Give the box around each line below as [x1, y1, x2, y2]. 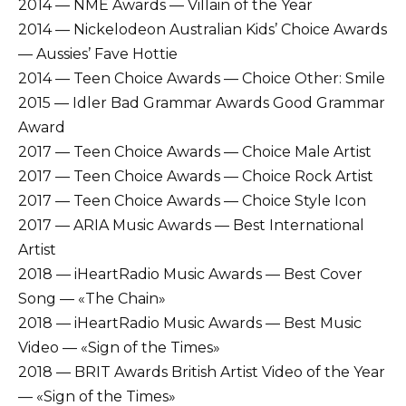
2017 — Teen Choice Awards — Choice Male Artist [18, 143, 372, 161]
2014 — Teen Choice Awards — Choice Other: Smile [18, 70, 385, 88]
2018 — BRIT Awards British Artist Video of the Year [18, 363, 385, 382]
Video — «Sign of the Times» [18, 339, 220, 357]
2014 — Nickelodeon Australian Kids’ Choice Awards [18, 21, 387, 39]
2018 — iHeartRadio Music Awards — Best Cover [18, 266, 362, 284]
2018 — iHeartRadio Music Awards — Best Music [18, 314, 362, 333]
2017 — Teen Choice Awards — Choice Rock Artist [18, 168, 373, 186]
